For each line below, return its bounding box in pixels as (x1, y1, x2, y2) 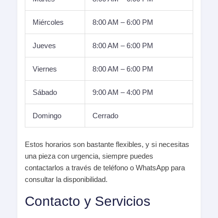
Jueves (33, 41, 56, 50)
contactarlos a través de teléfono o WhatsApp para (25, 163, 185, 172)
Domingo (33, 111, 61, 120)
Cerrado (92, 111, 118, 120)
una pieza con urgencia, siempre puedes (25, 151, 153, 160)
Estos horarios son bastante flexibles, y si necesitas (25, 140, 189, 148)
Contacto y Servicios (25, 193, 150, 209)
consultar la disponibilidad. (25, 175, 108, 183)
